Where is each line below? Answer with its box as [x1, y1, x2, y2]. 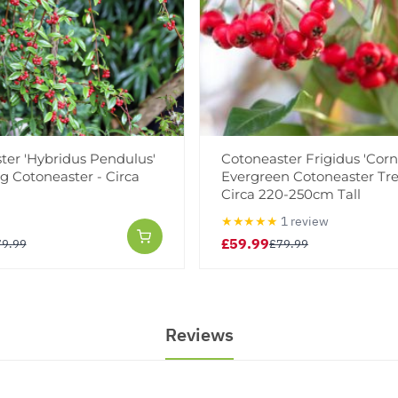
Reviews [164, 322, 234, 347]
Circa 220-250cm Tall [221, 186, 361, 203]
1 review [281, 212, 330, 229]
